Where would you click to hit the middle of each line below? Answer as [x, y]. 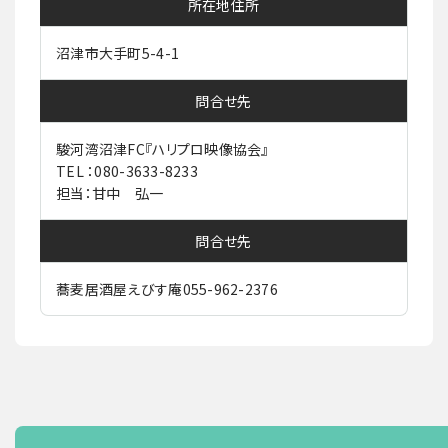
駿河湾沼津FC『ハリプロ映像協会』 [162, 148]
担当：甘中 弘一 [110, 192]
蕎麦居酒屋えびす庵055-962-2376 [167, 288]
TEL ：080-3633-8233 [127, 170]
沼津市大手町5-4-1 [118, 52]
